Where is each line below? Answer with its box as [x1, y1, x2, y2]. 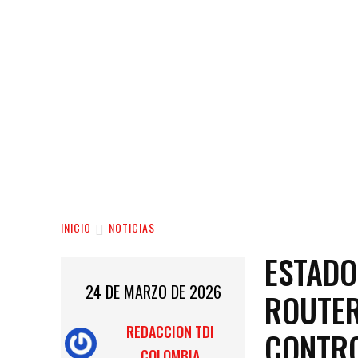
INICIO [61, 219, 91, 237]
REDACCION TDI [126, 321, 215, 343]
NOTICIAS [109, 219, 155, 237]
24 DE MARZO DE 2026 [85, 280, 221, 304]
